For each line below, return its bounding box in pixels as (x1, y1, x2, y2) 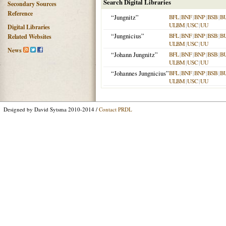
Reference (8, 9, 33, 18)
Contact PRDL (99, 105, 132, 113)
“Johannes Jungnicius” (111, 69, 169, 78)
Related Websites (8, 32, 51, 41)
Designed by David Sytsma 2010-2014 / (4, 105, 99, 113)
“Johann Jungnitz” (111, 50, 158, 59)
